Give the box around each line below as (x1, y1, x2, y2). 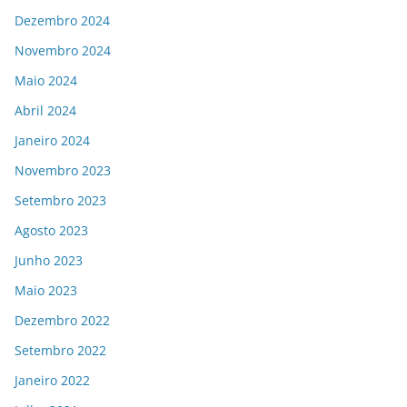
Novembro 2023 (15, 161, 111, 179)
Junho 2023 (15, 251, 83, 269)
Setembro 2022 (15, 341, 106, 359)
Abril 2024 (15, 101, 76, 119)
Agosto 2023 (15, 221, 88, 239)
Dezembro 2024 (15, 11, 110, 29)
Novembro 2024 (15, 41, 111, 59)
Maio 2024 (15, 71, 77, 89)
